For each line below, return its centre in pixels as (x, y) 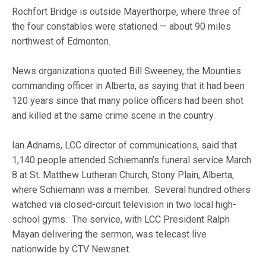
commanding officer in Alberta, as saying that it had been (129, 86)
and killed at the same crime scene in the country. (114, 115)
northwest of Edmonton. (61, 41)
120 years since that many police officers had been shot (128, 101)
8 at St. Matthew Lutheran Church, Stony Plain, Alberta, (123, 175)
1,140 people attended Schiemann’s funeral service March (132, 160)
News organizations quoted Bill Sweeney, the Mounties (127, 71)
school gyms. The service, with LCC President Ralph (121, 219)
